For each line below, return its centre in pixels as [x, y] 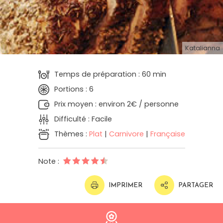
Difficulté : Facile [83, 119]
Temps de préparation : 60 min [110, 74]
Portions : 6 [74, 89]
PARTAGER [196, 185]
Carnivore [126, 134]
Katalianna [203, 48]
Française [167, 134]
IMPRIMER [125, 185]
